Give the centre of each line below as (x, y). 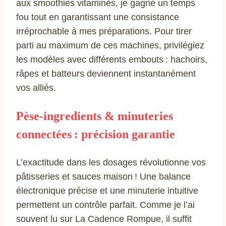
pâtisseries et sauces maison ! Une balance (103, 176)
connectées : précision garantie (96, 134)
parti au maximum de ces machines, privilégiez (110, 45)
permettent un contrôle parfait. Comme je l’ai (105, 205)
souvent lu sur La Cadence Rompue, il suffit (104, 219)
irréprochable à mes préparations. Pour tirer (104, 31)
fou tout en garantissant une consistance (98, 17)
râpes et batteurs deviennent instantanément (106, 73)
